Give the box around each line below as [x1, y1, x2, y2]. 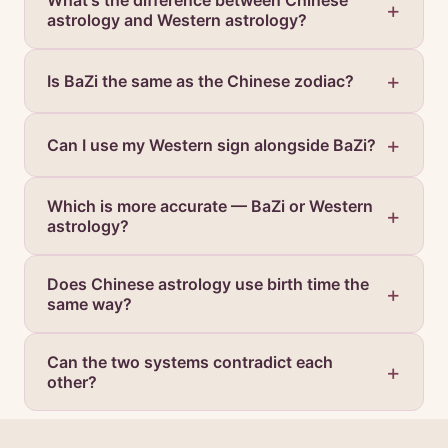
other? [47, 372, 97, 392]
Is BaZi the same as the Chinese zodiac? [47, 71, 354, 91]
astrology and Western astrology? [47, 10, 307, 30]
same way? [47, 294, 132, 314]
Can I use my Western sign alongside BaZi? [47, 135, 376, 155]
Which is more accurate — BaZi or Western [47, 196, 373, 216]
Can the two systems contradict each [47, 352, 333, 372]
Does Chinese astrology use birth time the [47, 274, 369, 294]
